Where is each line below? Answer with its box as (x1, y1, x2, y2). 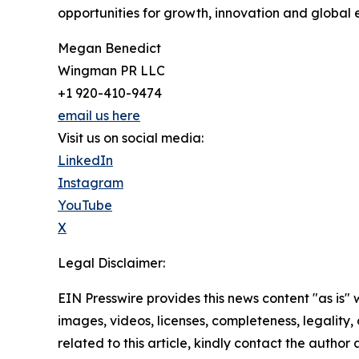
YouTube (58, 196, 112, 213)
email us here (58, 107, 140, 123)
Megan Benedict (58, 39, 161, 56)
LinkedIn (58, 151, 113, 168)
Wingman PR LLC (58, 62, 165, 79)
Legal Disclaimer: (58, 254, 165, 271)
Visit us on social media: (58, 129, 204, 146)
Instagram (58, 174, 123, 191)
